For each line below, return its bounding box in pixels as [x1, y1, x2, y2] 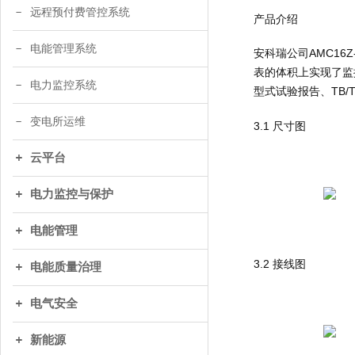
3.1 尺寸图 [254, 119, 306, 132]
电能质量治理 [30, 261, 101, 273]
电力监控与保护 [30, 188, 113, 200]
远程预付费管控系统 [30, 6, 130, 18]
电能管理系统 [30, 43, 97, 55]
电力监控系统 [30, 79, 97, 91]
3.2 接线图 [254, 258, 306, 271]
